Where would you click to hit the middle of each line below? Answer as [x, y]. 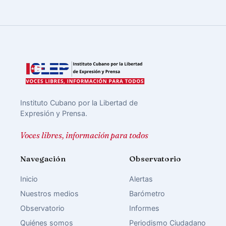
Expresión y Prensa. [54, 113]
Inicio [29, 179]
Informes [144, 208]
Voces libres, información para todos [84, 135]
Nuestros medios [49, 194]
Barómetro [147, 194]
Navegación [43, 159]
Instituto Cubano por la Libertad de [79, 102]
